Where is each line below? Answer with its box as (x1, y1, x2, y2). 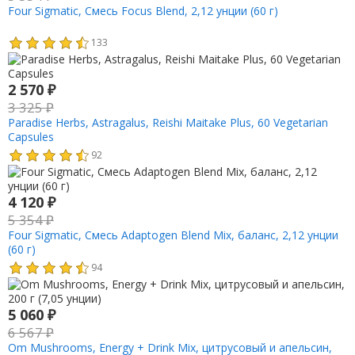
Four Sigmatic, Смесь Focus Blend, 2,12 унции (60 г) (7, 2, 278, 18)
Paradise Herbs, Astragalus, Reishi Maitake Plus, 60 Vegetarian (7, 115, 328, 131)
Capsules (7, 129, 54, 145)
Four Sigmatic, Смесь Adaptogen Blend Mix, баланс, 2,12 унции (7, 227, 338, 243)
